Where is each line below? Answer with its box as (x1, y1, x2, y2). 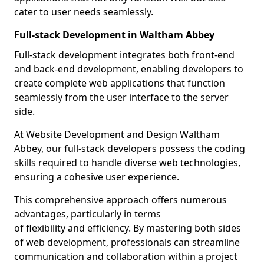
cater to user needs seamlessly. (14, 5, 153, 18)
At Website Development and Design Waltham (14, 128, 220, 141)
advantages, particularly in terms (14, 207, 161, 220)
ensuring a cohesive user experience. (14, 170, 179, 183)
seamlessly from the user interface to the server (14, 91, 229, 104)
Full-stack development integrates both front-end (14, 48, 235, 61)
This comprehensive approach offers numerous (14, 193, 227, 206)
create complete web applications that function (14, 77, 225, 90)
